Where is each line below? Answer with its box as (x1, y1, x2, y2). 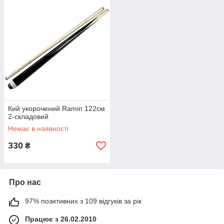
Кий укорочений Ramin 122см (8, 104, 105, 112)
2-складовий (8, 112, 48, 120)
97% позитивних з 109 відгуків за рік (25, 197, 141, 205)
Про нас (9, 178, 41, 186)
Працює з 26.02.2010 (25, 215, 96, 223)
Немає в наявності (8, 124, 68, 132)
